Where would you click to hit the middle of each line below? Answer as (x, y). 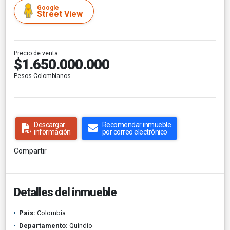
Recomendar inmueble (136, 124)
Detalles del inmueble (65, 192)
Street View (60, 14)
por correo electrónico (135, 132)
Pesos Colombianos (42, 76)
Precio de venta (36, 53)
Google (48, 7)
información (52, 132)
